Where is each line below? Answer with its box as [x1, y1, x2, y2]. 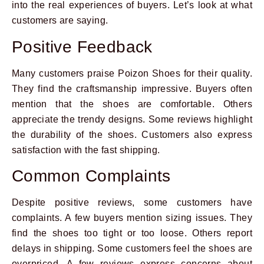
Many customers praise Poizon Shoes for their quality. [12, 68, 252, 78]
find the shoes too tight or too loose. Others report [12, 228, 252, 239]
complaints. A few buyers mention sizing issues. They [12, 213, 252, 223]
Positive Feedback [12, 37, 153, 56]
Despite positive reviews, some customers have [12, 197, 252, 208]
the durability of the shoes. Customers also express [12, 129, 252, 140]
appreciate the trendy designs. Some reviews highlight [12, 114, 252, 124]
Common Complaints [12, 167, 171, 186]
